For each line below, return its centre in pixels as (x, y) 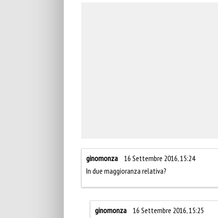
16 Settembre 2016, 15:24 (160, 158)
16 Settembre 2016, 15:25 (168, 210)
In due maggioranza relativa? (126, 171)
